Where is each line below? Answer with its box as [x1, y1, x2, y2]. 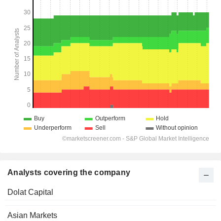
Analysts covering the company [7, 168, 131, 177]
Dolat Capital [7, 188, 53, 197]
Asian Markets [7, 211, 57, 220]
